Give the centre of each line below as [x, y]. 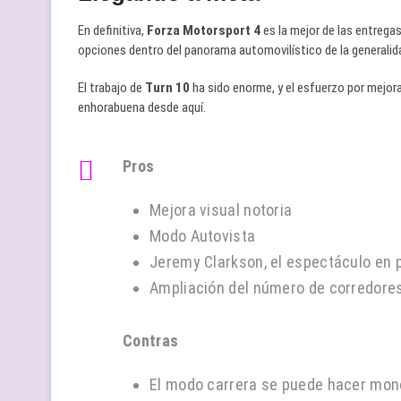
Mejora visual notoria [221, 210]
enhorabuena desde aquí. [142, 107]
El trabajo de [111, 88]
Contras [151, 341]
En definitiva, [111, 30]
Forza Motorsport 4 [202, 30]
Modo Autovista [203, 236]
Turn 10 [167, 88]
